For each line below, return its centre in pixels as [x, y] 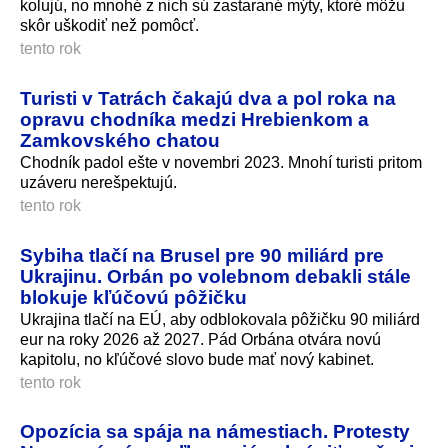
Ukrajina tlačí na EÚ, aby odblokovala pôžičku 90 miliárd [220, 319]
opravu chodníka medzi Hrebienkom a [194, 118]
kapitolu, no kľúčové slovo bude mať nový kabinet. [197, 359]
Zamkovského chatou [120, 139]
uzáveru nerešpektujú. [98, 182]
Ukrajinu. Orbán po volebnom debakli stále [215, 275]
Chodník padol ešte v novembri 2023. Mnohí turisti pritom [221, 162]
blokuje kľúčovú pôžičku [133, 296]
